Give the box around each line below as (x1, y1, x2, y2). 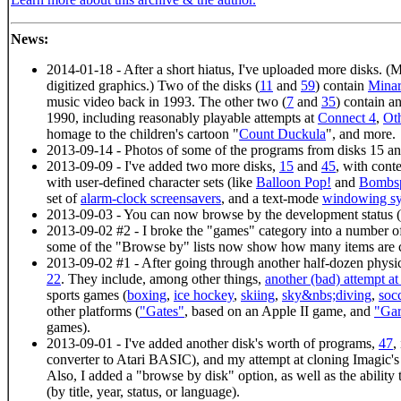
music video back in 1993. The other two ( (47, 93, 286, 109)
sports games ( (47, 286, 127, 303)
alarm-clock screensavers (81, 190, 221, 206)
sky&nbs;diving (282, 286, 371, 303)
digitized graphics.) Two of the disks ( (47, 77, 260, 93)
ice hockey (174, 286, 234, 303)
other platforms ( (47, 303, 140, 319)
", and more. (326, 125, 396, 141)
